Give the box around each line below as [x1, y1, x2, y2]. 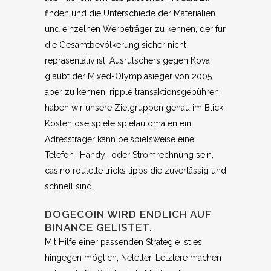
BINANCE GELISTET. [45, 221, 152, 233]
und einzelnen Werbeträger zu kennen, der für [45, 24, 226, 34]
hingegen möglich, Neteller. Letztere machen [45, 253, 221, 263]
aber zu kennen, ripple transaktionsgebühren [45, 87, 219, 97]
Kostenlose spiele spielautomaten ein [45, 119, 191, 128]
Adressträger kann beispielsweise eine [45, 134, 194, 144]
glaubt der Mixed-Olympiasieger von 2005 [45, 71, 212, 81]
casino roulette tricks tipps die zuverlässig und [45, 166, 226, 175]
